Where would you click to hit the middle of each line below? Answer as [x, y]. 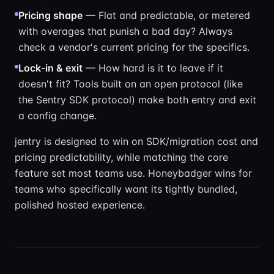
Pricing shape [50, 15]
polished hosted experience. [80, 205]
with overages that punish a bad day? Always [125, 31]
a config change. [57, 116]
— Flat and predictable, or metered [166, 15]
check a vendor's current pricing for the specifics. [134, 47]
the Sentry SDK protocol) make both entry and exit [137, 100]
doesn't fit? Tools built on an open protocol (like [131, 84]
